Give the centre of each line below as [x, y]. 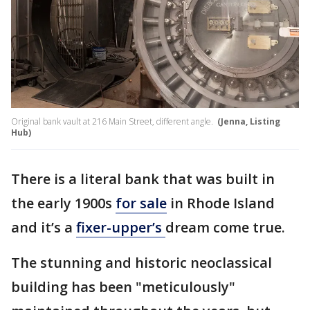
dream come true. [227, 228]
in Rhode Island [221, 203]
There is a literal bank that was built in [143, 179]
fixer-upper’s [121, 228]
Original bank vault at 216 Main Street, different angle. [113, 122]
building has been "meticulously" [123, 287]
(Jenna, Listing [249, 122]
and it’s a [44, 228]
